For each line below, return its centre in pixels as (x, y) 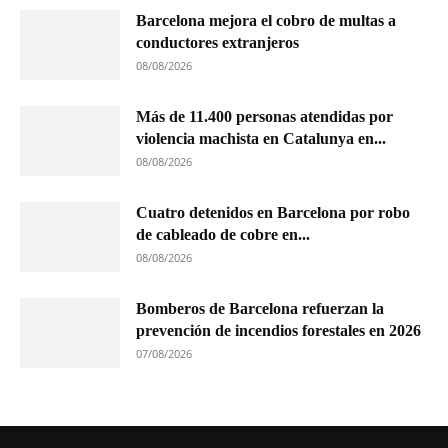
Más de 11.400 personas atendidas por (264, 116)
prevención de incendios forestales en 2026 (278, 330)
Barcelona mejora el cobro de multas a (266, 20)
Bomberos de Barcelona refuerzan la (260, 308)
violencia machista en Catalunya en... (261, 138)
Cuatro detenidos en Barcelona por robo (273, 212)
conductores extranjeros (217, 42)
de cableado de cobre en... (223, 234)
